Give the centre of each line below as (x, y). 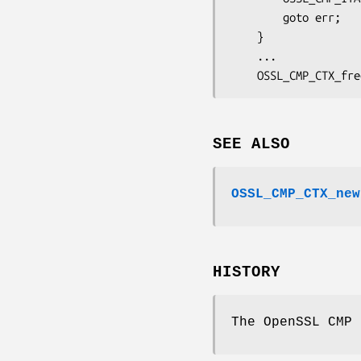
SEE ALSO (251, 144)
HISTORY (247, 272)
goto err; (257, 17)
